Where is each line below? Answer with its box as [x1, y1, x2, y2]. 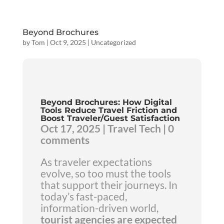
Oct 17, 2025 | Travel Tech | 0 [40, 122, 174, 134]
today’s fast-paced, [40, 190, 127, 202]
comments [40, 133, 89, 146]
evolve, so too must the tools [40, 167, 171, 179]
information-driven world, [40, 201, 158, 214]
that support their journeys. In [40, 178, 177, 191]
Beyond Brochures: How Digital [40, 97, 172, 107]
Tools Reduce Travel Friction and [40, 105, 177, 115]
